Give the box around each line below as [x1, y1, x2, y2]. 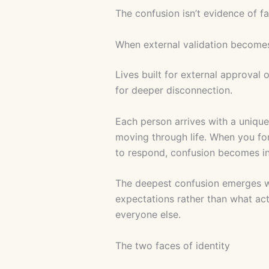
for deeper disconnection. [115, 83, 232, 96]
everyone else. [115, 208, 181, 221]
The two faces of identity [115, 239, 230, 252]
